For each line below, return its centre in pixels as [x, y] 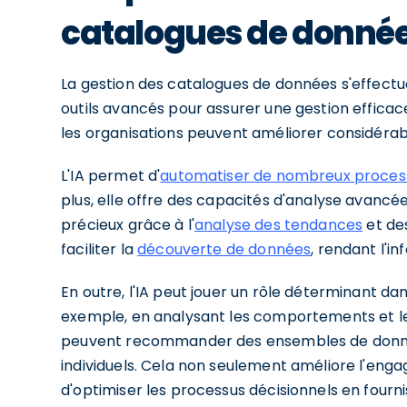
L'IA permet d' [111, 176]
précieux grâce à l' [128, 225]
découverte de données [224, 249]
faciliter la [99, 249]
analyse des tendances [279, 225]
